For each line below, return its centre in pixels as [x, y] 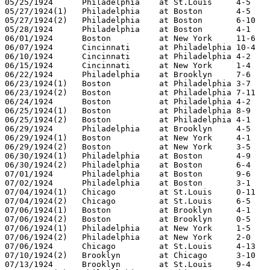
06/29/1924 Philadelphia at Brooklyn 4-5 [29, 128]
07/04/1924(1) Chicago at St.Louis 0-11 [36, 192]
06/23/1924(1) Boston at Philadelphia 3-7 [36, 83]
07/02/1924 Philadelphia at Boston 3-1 [29, 183]
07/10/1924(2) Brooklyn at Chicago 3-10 [36, 255]
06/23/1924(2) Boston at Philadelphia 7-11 [36, 92]
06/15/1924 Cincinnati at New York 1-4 [29, 65]
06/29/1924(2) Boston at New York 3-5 [36, 146]
